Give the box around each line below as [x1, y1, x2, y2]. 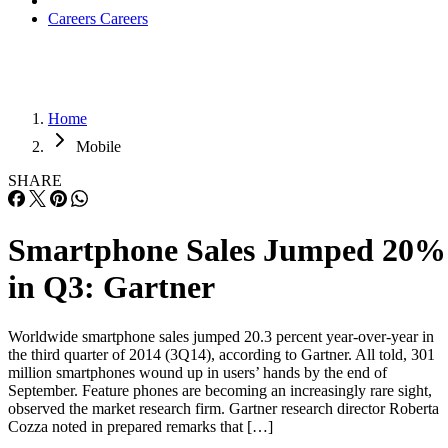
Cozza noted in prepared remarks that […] [8, 417, 273, 435]
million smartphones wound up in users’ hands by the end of [8, 363, 387, 381]
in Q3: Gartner [8, 269, 215, 306]
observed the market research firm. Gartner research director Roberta [8, 399, 439, 417]
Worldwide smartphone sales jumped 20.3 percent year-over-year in [8, 327, 434, 345]
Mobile [76, 138, 121, 155]
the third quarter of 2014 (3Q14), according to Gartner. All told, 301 [8, 345, 435, 363]
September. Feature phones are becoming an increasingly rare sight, [8, 381, 432, 399]
